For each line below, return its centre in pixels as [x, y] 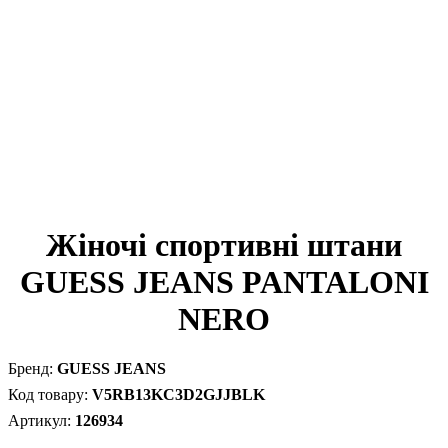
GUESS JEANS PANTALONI [224, 282]
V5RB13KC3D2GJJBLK [178, 394]
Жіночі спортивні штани [224, 245]
